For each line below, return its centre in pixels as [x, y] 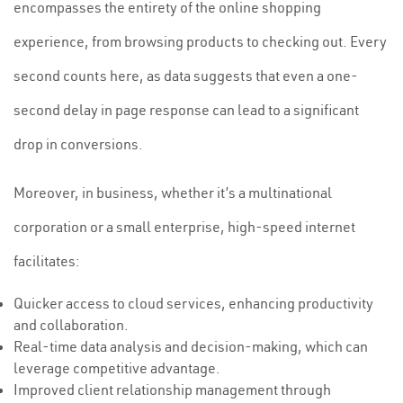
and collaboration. [71, 325]
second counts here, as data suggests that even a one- [186, 76]
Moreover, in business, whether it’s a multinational [173, 193]
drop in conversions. [78, 144]
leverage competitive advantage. [117, 368]
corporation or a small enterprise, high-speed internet [184, 227]
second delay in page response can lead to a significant [186, 110]
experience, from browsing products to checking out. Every [200, 41]
